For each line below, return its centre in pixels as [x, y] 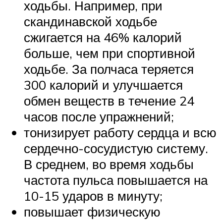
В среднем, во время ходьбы [109, 164]
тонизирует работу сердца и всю [120, 132]
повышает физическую [92, 211]
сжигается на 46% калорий [103, 37]
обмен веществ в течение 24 [109, 100]
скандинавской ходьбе [90, 21]
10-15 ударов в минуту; [93, 195]
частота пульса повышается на [116, 180]
